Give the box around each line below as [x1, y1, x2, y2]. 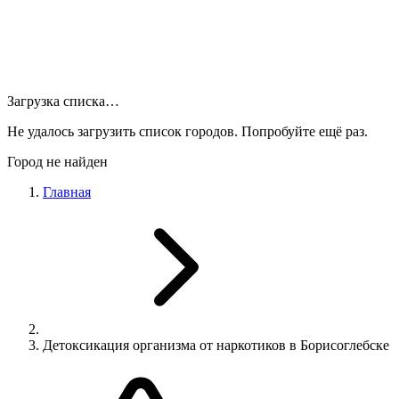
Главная [43, 184, 91, 199]
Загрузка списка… [7, 94, 119, 109]
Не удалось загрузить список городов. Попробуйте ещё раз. [7, 124, 368, 139]
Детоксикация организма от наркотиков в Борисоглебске [43, 338, 389, 353]
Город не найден [7, 154, 108, 169]
